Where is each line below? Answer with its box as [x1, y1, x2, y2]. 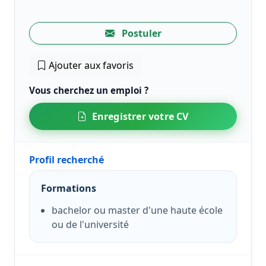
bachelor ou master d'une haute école [51, 204, 223, 217]
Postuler [119, 26, 161, 40]
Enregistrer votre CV [91, 109, 189, 123]
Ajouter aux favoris [46, 58, 134, 72]
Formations [41, 182, 97, 195]
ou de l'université [51, 218, 129, 232]
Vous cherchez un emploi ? [29, 84, 148, 96]
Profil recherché [29, 153, 104, 166]
